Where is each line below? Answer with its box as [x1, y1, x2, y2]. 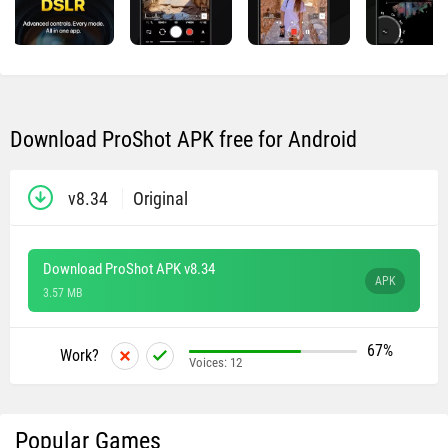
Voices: [188, 355, 230, 370]
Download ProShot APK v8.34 [43, 260, 215, 278]
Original [133, 188, 188, 209]
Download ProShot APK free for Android [10, 127, 357, 152]
